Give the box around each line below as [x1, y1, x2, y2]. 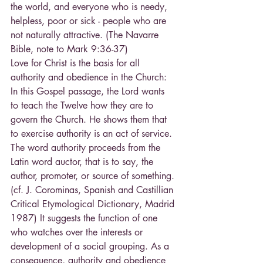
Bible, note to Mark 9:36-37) [11, 43, 128, 56]
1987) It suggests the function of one [11, 212, 160, 225]
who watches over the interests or [11, 226, 146, 239]
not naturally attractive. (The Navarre [11, 29, 161, 42]
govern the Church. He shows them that [11, 113, 170, 126]
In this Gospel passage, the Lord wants [11, 85, 167, 98]
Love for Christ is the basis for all [11, 57, 143, 70]
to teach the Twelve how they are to [11, 99, 156, 112]
